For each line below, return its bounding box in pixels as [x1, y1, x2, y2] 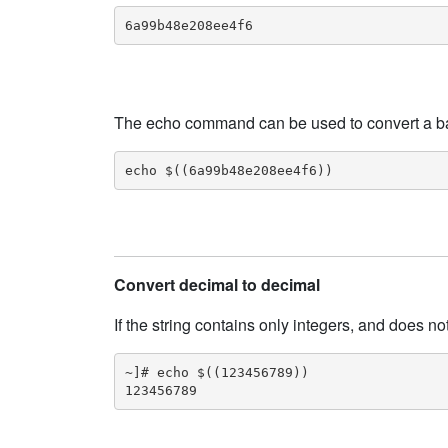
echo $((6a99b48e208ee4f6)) [124, 162, 333, 178]
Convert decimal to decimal [114, 273, 320, 296]
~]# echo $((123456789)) [124, 364, 309, 380]
